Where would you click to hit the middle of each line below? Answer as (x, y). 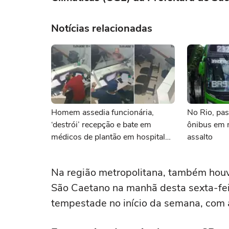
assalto (200, 137)
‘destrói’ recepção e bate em (101, 125)
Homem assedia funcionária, (102, 112)
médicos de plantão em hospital (108, 137)
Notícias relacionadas (102, 28)
